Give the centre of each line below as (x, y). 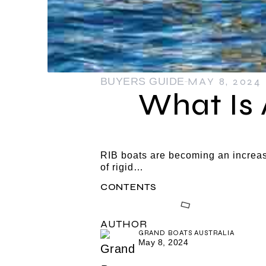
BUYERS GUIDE (142, 82)
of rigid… (122, 167)
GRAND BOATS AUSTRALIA (186, 232)
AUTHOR (123, 224)
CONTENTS (129, 186)
